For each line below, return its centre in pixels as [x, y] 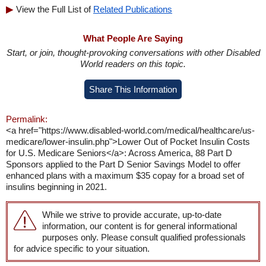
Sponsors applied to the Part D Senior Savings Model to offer [123, 164]
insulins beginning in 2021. [56, 187]
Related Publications [133, 9]
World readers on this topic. [133, 64]
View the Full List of [55, 9]
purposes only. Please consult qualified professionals [144, 237]
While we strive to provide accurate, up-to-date [132, 215]
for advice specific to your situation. [82, 249]
